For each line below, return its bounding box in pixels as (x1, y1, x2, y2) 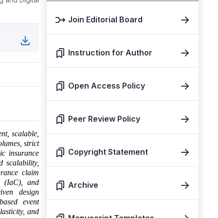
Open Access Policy (68, 81, 145, 91)
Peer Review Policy (68, 114, 140, 124)
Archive (68, 180, 98, 190)
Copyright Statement (68, 147, 148, 157)
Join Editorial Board (68, 15, 143, 24)
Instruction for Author (68, 48, 152, 57)
